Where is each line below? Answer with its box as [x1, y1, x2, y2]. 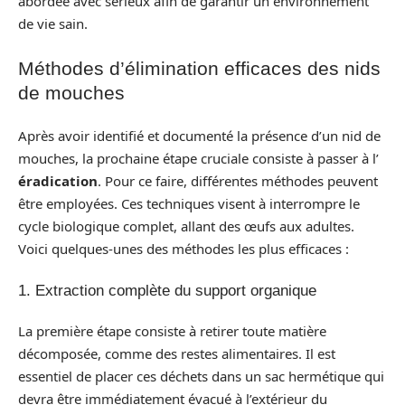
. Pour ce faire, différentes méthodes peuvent [98, 172, 378, 190]
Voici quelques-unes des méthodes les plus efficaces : [18, 240, 349, 258]
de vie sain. [18, 14, 88, 33]
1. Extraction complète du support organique [18, 281, 316, 299]
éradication [18, 172, 98, 190]
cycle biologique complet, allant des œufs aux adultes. [18, 217, 354, 235]
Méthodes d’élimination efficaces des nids [18, 57, 381, 79]
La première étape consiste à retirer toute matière [18, 322, 326, 340]
